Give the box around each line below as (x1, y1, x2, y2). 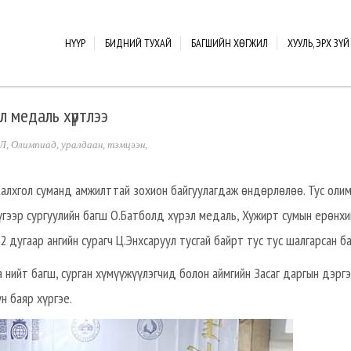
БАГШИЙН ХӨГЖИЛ (191, 36, 268, 50)
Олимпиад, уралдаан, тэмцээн (11, 139, 145, 150)
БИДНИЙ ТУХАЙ (105, 36, 172, 50)
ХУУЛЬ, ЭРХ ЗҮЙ (288, 36, 349, 50)
